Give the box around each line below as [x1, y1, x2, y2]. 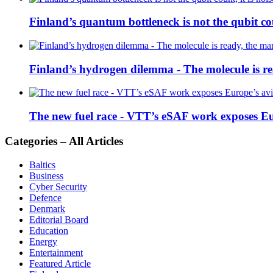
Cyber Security [29, 181, 87, 192]
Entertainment [29, 247, 83, 258]
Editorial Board [29, 214, 88, 225]
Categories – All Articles [5, 134, 123, 147]
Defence [29, 192, 62, 203]
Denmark [29, 203, 65, 214]
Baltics [29, 159, 55, 170]
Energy [29, 236, 57, 247]
